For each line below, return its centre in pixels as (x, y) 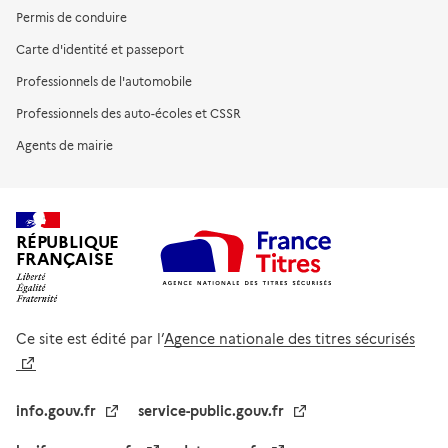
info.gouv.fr (56, 411)
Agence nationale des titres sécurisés (289, 339)
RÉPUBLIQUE (68, 241)
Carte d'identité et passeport (100, 49)
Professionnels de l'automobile (104, 81)
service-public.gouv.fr (211, 411)
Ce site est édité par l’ (90, 339)
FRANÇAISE (65, 258)
